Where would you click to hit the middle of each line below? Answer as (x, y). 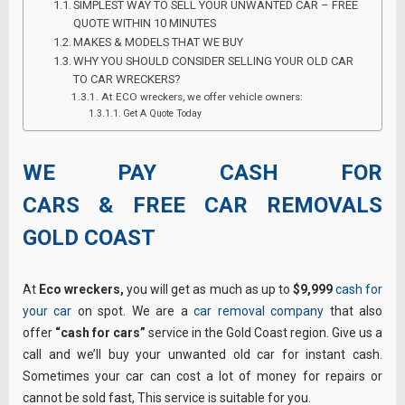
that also (353, 311)
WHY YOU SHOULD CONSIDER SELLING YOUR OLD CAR (214, 61)
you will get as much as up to (208, 290)
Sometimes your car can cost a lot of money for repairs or (202, 377)
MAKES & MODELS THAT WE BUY (159, 42)
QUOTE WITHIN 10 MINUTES (145, 24)
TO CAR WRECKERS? (127, 80)
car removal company (259, 311)
